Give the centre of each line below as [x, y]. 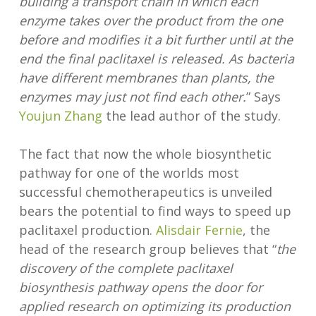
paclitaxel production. [87, 230]
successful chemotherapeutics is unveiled [145, 192]
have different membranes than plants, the [146, 78]
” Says [263, 97]
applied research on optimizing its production [154, 306]
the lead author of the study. [191, 116]
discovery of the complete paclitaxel [126, 268]
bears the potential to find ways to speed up [155, 211]
